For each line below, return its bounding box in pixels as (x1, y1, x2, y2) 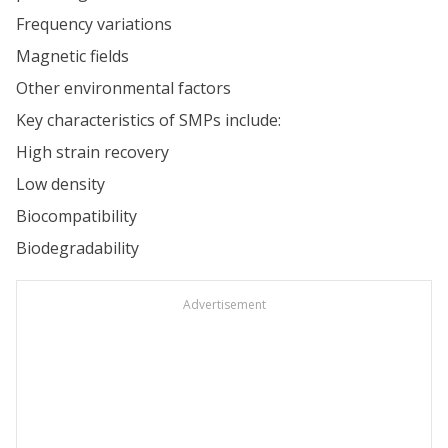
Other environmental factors (16, 77, 231, 99)
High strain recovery (16, 141, 169, 163)
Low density (16, 173, 105, 195)
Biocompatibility (16, 205, 137, 227)
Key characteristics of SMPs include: (16, 109, 281, 131)
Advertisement (182, 296, 266, 313)
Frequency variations (16, 13, 172, 35)
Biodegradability (16, 237, 139, 259)
